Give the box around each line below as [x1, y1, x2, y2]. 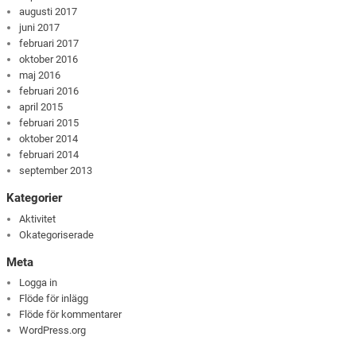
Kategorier [6, 191, 63, 206]
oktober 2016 [19, 53, 79, 66]
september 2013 [19, 164, 93, 177]
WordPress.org [19, 324, 87, 337]
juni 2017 [19, 21, 60, 34]
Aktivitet [19, 212, 56, 225]
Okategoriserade [19, 228, 95, 241]
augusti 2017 [19, 6, 78, 18]
